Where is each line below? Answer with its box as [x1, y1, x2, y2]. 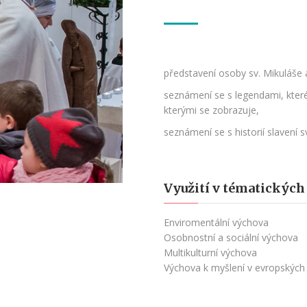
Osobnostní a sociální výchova [164, 231, 298, 244]
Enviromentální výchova [164, 216, 269, 229]
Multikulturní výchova [164, 246, 257, 259]
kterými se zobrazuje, [164, 103, 259, 116]
